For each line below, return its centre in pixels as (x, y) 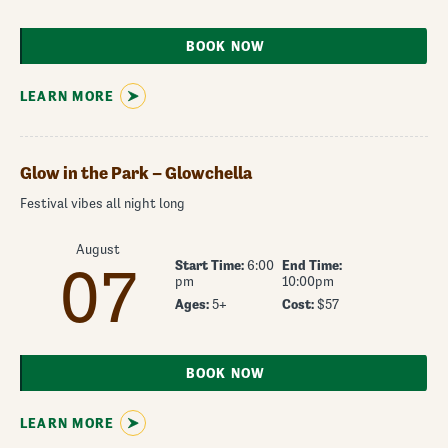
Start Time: (210, 264)
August (97, 249)
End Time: (311, 264)
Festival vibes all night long (102, 203)
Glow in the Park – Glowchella (136, 173)
